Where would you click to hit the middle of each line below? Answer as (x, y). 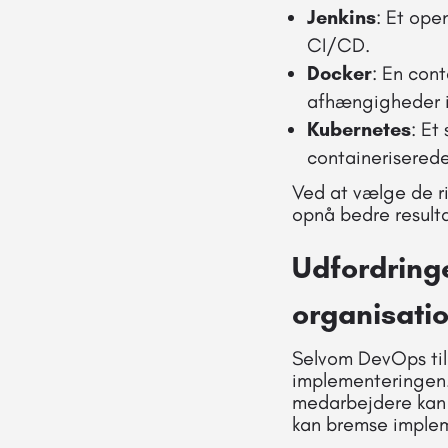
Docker (339, 72)
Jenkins (341, 16)
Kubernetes (359, 128)
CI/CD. (338, 44)
